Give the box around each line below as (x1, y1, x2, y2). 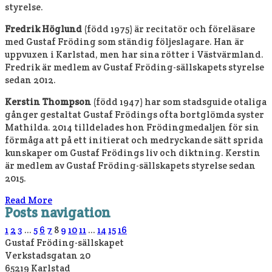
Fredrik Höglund (5, 23, 82, 35)
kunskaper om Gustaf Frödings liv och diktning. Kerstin (5, 147, 260, 158)
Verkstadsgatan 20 (5, 249, 90, 261)
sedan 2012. (5, 74, 56, 86)
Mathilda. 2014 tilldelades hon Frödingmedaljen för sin (5, 121, 259, 133)
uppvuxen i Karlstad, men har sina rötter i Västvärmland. (5, 49, 263, 60)
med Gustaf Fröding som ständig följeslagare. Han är (5, 36, 244, 47)
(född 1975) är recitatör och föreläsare (82, 23, 255, 35)
